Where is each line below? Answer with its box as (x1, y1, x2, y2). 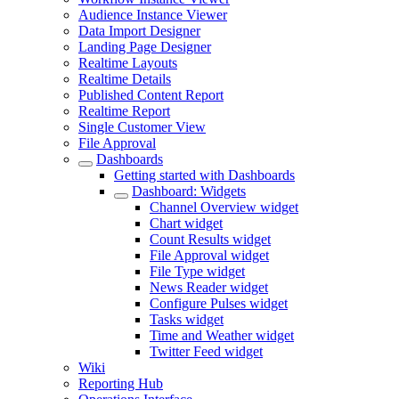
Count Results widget (150, 232, 271, 247)
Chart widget (150, 216, 223, 231)
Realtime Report (78, 103, 170, 118)
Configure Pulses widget (150, 296, 288, 311)
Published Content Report (78, 87, 224, 102)
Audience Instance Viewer (78, 7, 227, 22)
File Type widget (150, 264, 245, 279)
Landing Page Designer (78, 39, 211, 54)
